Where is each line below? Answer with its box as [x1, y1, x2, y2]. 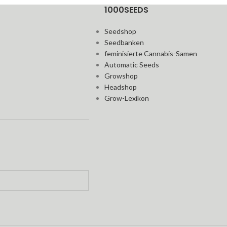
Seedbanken [104, 38, 144, 47]
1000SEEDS [104, 4, 149, 16]
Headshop [104, 83, 137, 91]
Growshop [104, 71, 138, 80]
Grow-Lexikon [104, 94, 149, 102]
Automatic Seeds [104, 60, 160, 69]
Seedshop [104, 27, 137, 35]
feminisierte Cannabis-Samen [104, 49, 198, 58]
